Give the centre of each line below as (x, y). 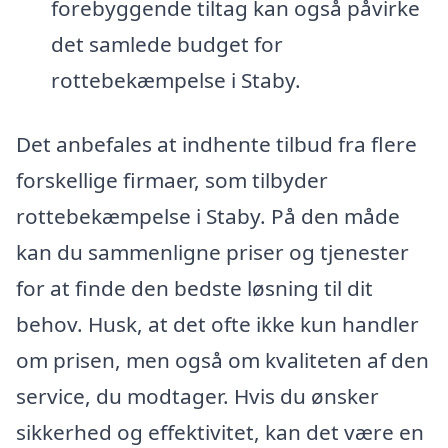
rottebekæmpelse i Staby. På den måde (208, 216)
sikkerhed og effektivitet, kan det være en (220, 432)
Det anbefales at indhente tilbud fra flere (216, 144)
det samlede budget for (166, 44)
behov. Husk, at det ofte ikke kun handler (217, 324)
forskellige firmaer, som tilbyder (172, 180)
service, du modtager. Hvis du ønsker (197, 396)
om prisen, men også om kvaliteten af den (222, 360)
